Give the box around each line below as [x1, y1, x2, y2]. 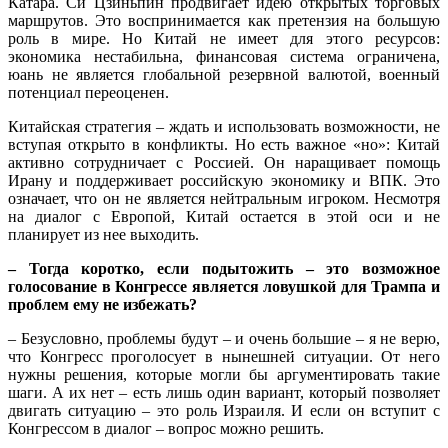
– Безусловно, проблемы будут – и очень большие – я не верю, [8, 329, 440, 347]
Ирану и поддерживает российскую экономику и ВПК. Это [8, 171, 440, 189]
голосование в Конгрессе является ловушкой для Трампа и [8, 277, 440, 295]
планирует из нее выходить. [8, 225, 199, 243]
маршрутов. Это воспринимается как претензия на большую [8, 11, 440, 29]
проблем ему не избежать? [8, 295, 197, 313]
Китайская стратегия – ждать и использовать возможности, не [8, 117, 440, 135]
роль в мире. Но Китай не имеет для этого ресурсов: [8, 29, 440, 47]
